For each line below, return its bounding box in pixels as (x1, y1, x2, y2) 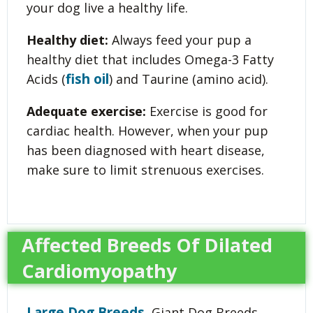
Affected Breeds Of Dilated (22, 231, 272, 258)
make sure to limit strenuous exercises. (27, 161, 264, 178)
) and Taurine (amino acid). (109, 70, 268, 87)
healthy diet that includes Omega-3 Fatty (27, 50, 274, 68)
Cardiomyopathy (22, 257, 177, 284)
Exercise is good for (150, 102, 268, 119)
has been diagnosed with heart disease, (27, 141, 265, 159)
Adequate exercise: (27, 102, 150, 119)
